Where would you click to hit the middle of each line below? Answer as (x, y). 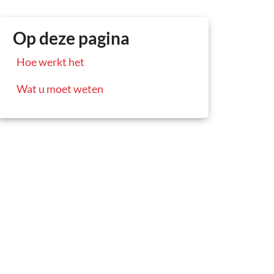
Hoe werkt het (50, 62)
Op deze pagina (71, 38)
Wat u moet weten (60, 89)
